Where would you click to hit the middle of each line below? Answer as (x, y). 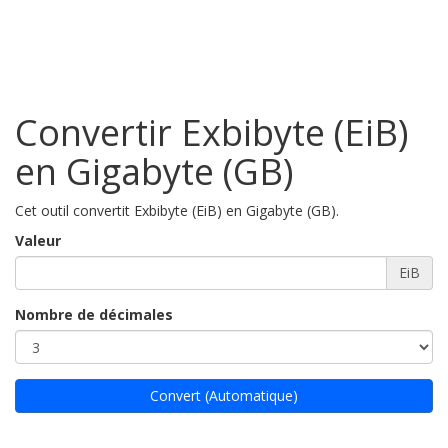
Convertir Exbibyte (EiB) (211, 132)
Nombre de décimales (94, 314)
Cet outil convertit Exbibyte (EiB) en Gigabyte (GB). (177, 210)
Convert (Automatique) (224, 395)
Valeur (38, 240)
